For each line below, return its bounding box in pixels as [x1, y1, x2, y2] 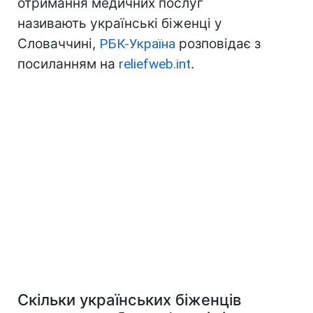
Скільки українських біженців [17, 291, 241, 310]
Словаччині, [17, 36, 99, 52]
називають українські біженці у [17, 15, 222, 32]
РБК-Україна [99, 36, 175, 52]
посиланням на [17, 56, 119, 73]
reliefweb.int [119, 56, 191, 73]
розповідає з [175, 36, 261, 52]
